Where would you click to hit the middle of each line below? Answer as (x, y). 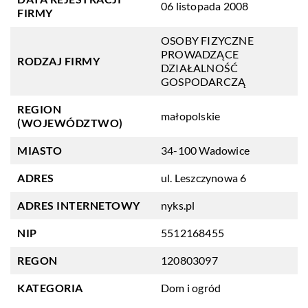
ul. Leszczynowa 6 (204, 178)
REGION (39, 109)
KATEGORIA (50, 288)
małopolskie (191, 116)
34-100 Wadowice (205, 150)
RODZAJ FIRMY (58, 61)
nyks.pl (178, 205)
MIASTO (40, 150)
